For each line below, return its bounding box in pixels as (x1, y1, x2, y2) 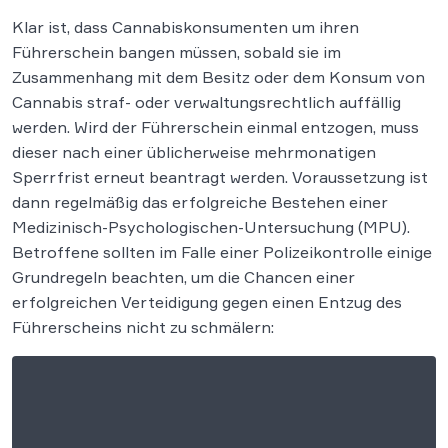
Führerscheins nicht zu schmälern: (12, 316, 274, 337)
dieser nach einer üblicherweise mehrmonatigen (12, 141, 376, 162)
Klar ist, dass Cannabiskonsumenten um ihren (12, 16, 359, 37)
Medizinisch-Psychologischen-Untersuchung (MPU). (12, 216, 410, 237)
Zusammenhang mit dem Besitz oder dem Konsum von (12, 66, 425, 87)
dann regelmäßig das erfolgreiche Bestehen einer (12, 191, 388, 212)
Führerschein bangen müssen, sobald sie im (12, 41, 341, 62)
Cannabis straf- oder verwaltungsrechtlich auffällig (12, 91, 401, 112)
